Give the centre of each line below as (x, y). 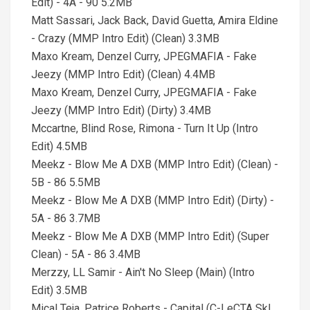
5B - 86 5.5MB (66, 182)
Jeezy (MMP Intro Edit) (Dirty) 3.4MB (121, 110)
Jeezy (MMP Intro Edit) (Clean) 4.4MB (123, 74)
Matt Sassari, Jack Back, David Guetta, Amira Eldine (155, 20)
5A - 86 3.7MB (66, 218)
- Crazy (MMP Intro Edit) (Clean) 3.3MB (125, 38)
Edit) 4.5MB (59, 146)
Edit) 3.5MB (59, 290)
